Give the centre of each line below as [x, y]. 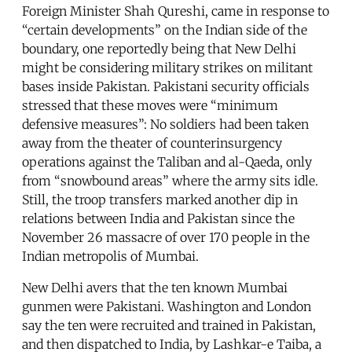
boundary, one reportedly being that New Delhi [159, 48]
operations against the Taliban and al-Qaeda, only [167, 161]
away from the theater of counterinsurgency [152, 143]
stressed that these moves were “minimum [150, 105]
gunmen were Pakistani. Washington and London [167, 306]
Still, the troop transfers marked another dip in [160, 199]
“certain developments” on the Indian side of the [165, 29]
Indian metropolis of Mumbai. [110, 256]
